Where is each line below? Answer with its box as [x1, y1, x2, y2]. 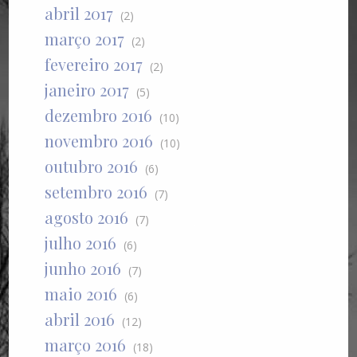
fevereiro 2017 [45, 53, 143, 76]
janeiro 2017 [45, 79, 130, 101]
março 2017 [45, 28, 125, 50]
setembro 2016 [45, 181, 148, 203]
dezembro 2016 [45, 104, 153, 127]
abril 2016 [45, 308, 116, 331]
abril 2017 [45, 2, 114, 25]
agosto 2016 [45, 206, 129, 229]
